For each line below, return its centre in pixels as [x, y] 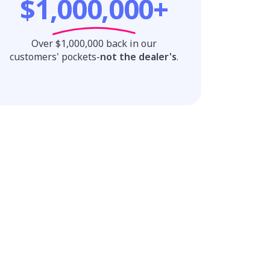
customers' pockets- [55, 56]
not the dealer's [138, 56]
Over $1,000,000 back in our [94, 43]
